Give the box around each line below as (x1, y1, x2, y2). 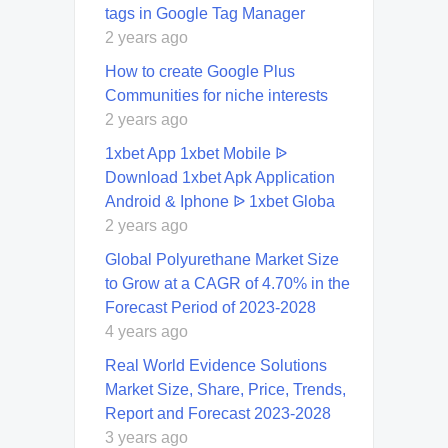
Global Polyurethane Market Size (105, 251, 339, 269)
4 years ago (105, 323, 188, 341)
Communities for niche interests (105, 87, 328, 105)
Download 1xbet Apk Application (105, 169, 335, 187)
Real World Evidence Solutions (105, 357, 327, 375)
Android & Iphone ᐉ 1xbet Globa (105, 193, 335, 211)
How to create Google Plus (105, 63, 295, 81)
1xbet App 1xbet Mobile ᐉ (105, 145, 287, 163)
